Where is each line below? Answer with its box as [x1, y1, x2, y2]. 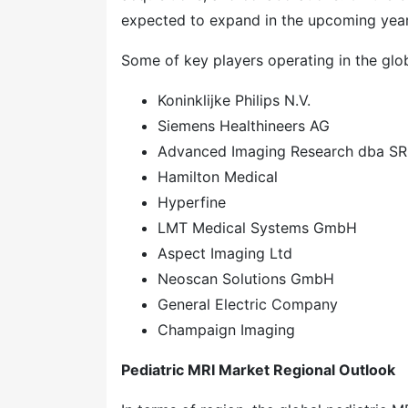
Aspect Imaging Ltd [158, 244, 292, 262]
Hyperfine [158, 193, 226, 211]
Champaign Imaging [158, 321, 295, 339]
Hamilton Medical [158, 168, 278, 186]
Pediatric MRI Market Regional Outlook [121, 361, 395, 379]
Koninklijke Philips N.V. [158, 91, 311, 109]
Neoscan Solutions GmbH [158, 270, 334, 288]
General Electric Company [158, 295, 338, 313]
